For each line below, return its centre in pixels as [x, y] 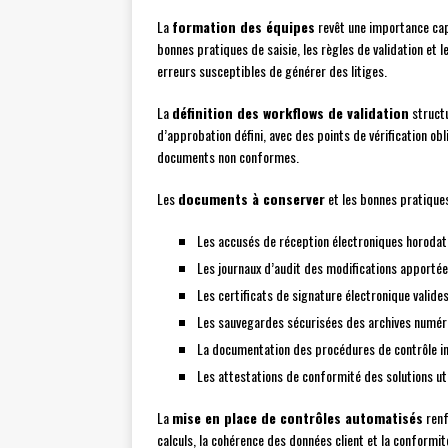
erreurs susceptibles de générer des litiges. [272, 71]
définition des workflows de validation [290, 113]
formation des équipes [243, 27]
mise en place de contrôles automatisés [297, 418]
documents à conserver [251, 199]
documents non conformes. [228, 157]
